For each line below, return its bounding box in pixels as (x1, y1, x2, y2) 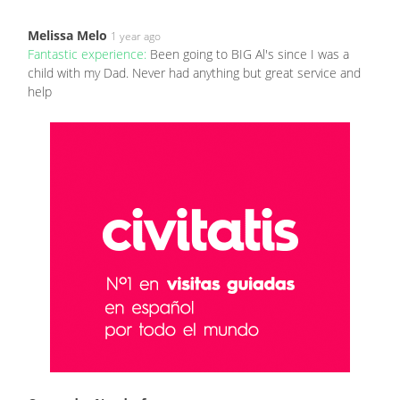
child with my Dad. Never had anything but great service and (28, 64, 361, 82)
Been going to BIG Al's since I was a (150, 46, 349, 63)
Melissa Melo (28, 27, 107, 45)
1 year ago (111, 29, 161, 45)
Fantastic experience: (28, 46, 150, 63)
